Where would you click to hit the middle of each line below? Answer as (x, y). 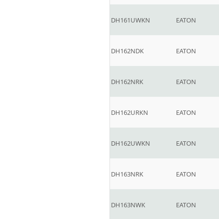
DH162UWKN (131, 143)
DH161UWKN (131, 20)
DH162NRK (127, 82)
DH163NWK (128, 205)
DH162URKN (130, 112)
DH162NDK (127, 51)
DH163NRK (127, 174)
